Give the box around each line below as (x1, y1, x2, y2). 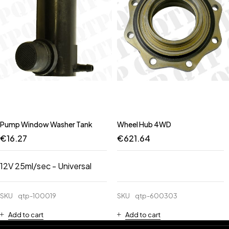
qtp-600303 (135, 192, 177, 200)
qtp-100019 (18, 192, 56, 200)
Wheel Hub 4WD (117, 120, 171, 129)
